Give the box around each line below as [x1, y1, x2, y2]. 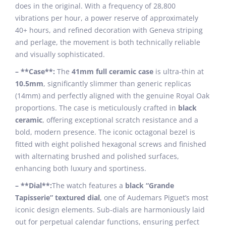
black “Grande [125, 181, 174, 190]
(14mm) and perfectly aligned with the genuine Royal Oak [15, 91, 209, 100]
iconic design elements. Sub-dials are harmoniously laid [15, 205, 205, 214]
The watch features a [52, 181, 125, 190]
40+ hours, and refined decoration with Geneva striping [15, 25, 203, 35]
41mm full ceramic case [72, 67, 153, 76]
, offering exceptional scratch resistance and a [42, 115, 198, 125]
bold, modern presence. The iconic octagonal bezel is [15, 127, 195, 137]
